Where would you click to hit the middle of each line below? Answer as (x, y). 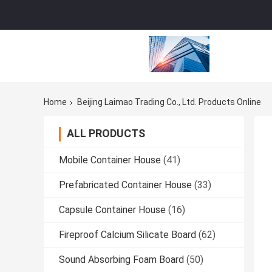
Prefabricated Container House (125, 185)
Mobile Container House (110, 160)
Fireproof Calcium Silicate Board (127, 235)
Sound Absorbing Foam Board (121, 260)
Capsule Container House (112, 210)
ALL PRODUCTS (106, 134)
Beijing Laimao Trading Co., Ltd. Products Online (169, 102)
